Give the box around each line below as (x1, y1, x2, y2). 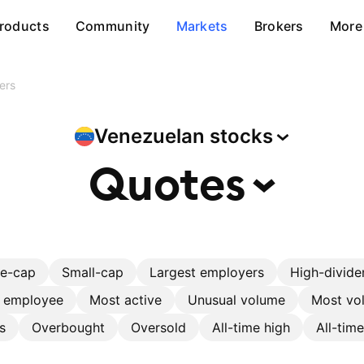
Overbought (32, 319, 105, 336)
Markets (175, 18, 228, 34)
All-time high (212, 319, 290, 336)
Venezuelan (94, 124, 210, 148)
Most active (89, 292, 162, 308)
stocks (210, 124, 273, 148)
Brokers (253, 18, 304, 34)
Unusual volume (188, 292, 285, 308)
